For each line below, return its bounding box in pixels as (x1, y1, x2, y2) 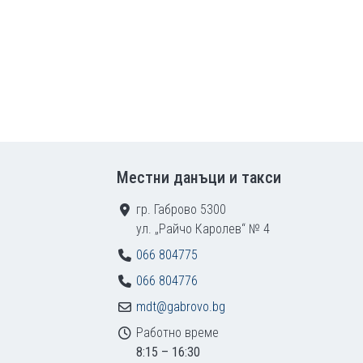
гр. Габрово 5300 (136, 202, 226, 217)
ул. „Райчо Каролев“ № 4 (136, 221, 270, 237)
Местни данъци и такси (117, 168, 281, 187)
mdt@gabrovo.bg (136, 299, 225, 314)
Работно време (136, 325, 219, 340)
